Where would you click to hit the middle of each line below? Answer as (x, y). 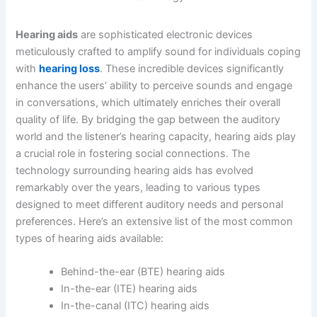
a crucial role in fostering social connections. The (133, 153)
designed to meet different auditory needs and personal (150, 204)
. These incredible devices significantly (192, 68)
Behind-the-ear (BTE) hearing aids (143, 272)
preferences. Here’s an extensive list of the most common (155, 221)
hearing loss (70, 68)
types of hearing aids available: (90, 238)
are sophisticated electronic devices (166, 34)
